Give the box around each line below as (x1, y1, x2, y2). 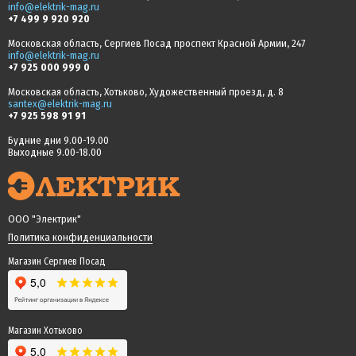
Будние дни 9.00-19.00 (8, 134, 109, 146)
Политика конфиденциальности (8, 231, 153, 243)
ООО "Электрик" (8, 213, 81, 225)
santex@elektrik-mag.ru (8, 98, 112, 110)
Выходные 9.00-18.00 (8, 146, 102, 158)
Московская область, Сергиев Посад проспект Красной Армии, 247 (8, 37, 305, 49)
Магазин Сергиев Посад (8, 256, 106, 267)
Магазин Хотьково (8, 325, 83, 336)
